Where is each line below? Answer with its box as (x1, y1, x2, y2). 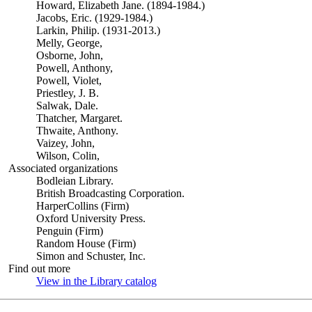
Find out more (8, 263, 70, 274)
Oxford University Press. (36, 212, 146, 224)
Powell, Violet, (36, 75, 102, 86)
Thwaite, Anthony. (36, 125, 118, 136)
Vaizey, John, (36, 137, 95, 149)
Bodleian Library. (36, 175, 114, 187)
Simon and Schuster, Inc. (36, 250, 146, 262)
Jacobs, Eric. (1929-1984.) (36, 12, 153, 24)
